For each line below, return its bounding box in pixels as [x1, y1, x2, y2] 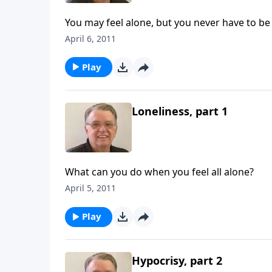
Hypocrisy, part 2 [132, 253, 222, 268]
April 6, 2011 [65, 32, 116, 44]
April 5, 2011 [65, 182, 116, 194]
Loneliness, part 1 [132, 103, 228, 118]
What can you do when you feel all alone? [65, 165, 254, 179]
